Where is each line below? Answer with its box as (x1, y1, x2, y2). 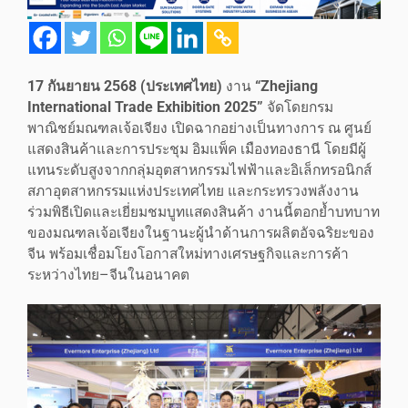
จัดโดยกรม (263, 98, 333, 116)
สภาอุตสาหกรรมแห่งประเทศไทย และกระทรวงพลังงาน (27, 182, 359, 199)
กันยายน (47, 77, 104, 95)
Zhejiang (260, 77, 318, 95)
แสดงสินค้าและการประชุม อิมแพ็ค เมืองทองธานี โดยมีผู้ (27, 140, 366, 158)
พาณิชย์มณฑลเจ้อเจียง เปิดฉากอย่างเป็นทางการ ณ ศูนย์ (27, 119, 372, 137)
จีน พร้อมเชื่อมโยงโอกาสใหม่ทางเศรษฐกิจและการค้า (27, 245, 349, 262)
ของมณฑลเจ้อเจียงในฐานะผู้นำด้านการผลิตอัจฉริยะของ (27, 224, 374, 241)
